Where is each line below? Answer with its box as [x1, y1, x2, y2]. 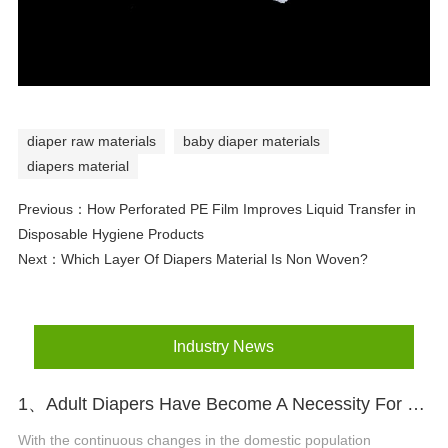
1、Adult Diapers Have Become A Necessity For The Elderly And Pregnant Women [406, 394, 425, 415]
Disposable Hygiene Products [17, 225, 204, 242]
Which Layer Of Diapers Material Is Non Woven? [60, 250, 368, 267]
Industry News [173, 338, 275, 356]
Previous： [17, 200, 87, 217]
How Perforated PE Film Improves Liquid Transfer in [86, 200, 416, 217]
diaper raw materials [26, 132, 156, 149]
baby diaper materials [182, 132, 320, 149]
